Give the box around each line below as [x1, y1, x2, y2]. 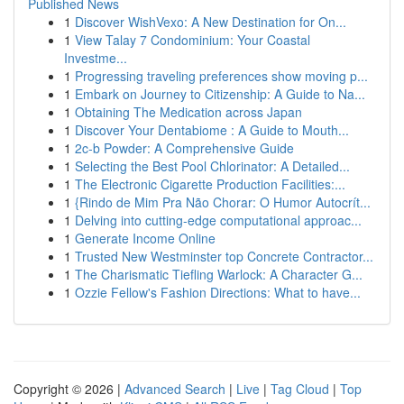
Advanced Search [124, 380, 225, 398]
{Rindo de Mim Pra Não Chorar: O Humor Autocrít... [75, 193, 371, 211]
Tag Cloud [271, 380, 329, 398]
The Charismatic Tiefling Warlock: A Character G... [75, 265, 363, 283]
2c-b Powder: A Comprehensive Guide [75, 139, 294, 157]
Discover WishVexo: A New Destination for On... [75, 13, 346, 31]
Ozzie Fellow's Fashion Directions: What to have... [75, 283, 361, 301]
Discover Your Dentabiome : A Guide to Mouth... [75, 121, 349, 139]
